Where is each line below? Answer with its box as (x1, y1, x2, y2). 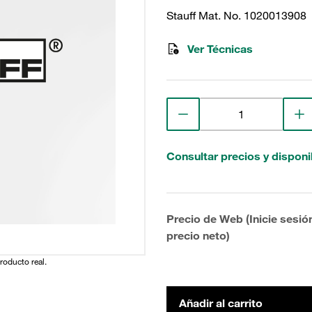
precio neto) (166, 228, 230, 242)
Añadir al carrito (179, 296, 263, 310)
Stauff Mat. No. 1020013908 (166, 8, 306, 22)
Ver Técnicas (187, 42, 253, 56)
